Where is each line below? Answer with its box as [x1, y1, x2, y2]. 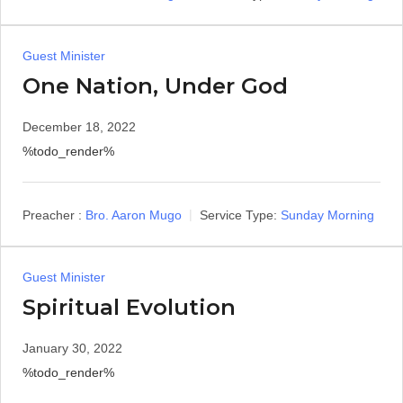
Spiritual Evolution [22, 293, 236, 320]
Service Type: [200, 207, 277, 222]
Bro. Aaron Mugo [85, 207, 182, 222]
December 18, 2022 [22, 119, 136, 134]
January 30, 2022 [22, 340, 122, 355]
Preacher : [22, 207, 82, 222]
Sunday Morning [281, 207, 374, 222]
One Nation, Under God [22, 72, 288, 99]
